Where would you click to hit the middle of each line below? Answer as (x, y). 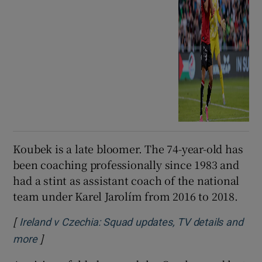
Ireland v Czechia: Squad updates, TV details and (131, 222)
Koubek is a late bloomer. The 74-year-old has (128, 148)
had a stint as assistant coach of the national (126, 180)
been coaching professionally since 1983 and (126, 164)
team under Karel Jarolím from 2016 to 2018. (125, 196)
